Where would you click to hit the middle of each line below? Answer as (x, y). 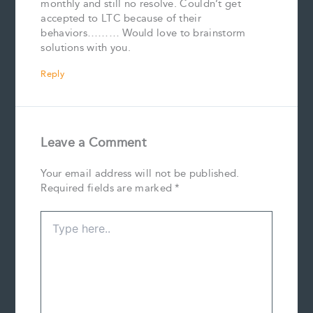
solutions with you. (86, 48)
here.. (54, 232)
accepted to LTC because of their (121, 18)
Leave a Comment (93, 143)
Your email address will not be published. (140, 174)
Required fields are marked (108, 189)
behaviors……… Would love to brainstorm (143, 33)
